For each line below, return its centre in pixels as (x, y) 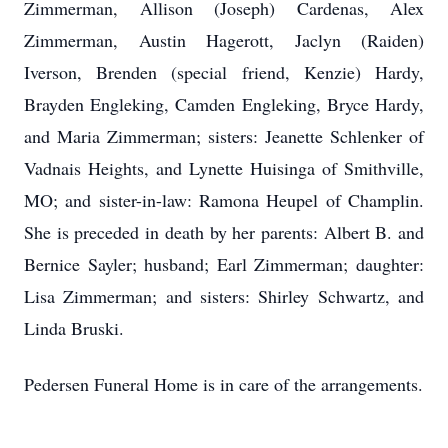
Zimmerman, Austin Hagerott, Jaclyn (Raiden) (224, 40)
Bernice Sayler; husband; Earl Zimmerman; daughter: (224, 264)
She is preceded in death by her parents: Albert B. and (224, 232)
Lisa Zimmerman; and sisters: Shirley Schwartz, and (224, 296)
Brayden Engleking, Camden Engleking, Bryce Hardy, (224, 104)
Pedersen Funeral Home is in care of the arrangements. (223, 384)
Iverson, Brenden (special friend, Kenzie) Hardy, (224, 72)
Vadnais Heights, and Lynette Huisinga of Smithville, (224, 168)
